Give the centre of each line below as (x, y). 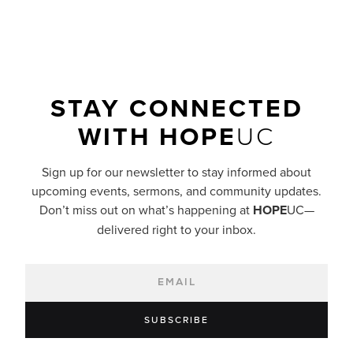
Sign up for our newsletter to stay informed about (176, 171)
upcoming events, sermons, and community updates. (176, 190)
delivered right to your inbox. (176, 229)
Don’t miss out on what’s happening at (146, 209)
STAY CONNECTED (176, 107)
